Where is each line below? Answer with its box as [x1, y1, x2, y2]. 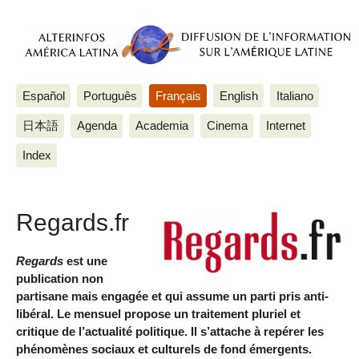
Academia [135, 118, 188, 132]
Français [155, 88, 201, 103]
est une [63, 253, 107, 268]
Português [83, 88, 137, 103]
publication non [16, 271, 103, 285]
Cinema [206, 118, 248, 132]
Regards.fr [16, 208, 129, 236]
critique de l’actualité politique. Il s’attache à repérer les [16, 324, 324, 338]
